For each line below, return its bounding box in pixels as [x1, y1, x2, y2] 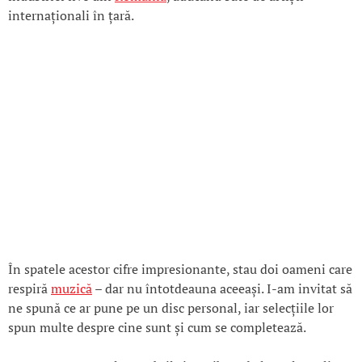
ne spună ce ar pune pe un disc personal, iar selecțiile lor [8, 299, 334, 318]
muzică [51, 280, 92, 298]
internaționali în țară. [8, 6, 134, 25]
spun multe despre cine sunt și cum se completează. [8, 318, 306, 337]
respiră [8, 280, 51, 298]
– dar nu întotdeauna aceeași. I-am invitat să [92, 280, 352, 298]
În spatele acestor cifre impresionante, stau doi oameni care [8, 260, 352, 279]
